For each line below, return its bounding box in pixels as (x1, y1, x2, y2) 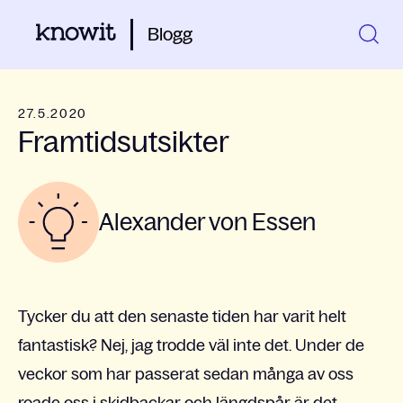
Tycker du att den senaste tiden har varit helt (18, 308, 346, 327)
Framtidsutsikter (18, 126, 229, 158)
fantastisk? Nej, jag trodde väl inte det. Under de (18, 336, 364, 355)
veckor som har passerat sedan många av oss (18, 365, 354, 384)
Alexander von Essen (99, 209, 316, 236)
